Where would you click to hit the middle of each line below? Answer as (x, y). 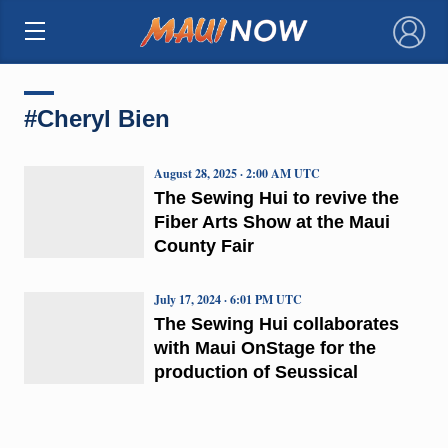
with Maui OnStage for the (264, 347)
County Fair (203, 245)
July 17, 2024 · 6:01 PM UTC (227, 299)
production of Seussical (255, 371)
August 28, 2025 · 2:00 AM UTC (236, 173)
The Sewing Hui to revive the (276, 197)
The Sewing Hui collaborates (276, 323)
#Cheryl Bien (96, 118)
